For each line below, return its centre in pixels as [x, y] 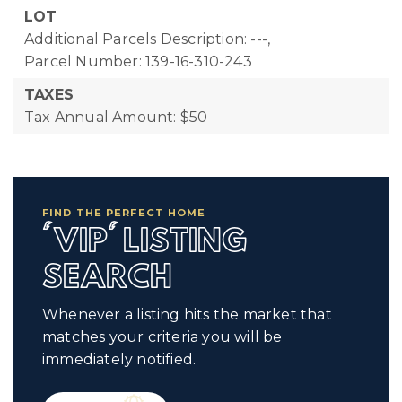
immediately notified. [119, 359]
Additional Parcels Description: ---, [148, 39]
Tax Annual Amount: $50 [116, 117]
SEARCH [107, 278]
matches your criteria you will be [162, 337]
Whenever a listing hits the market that [187, 315]
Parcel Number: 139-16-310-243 [138, 61]
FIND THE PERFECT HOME [124, 213]
